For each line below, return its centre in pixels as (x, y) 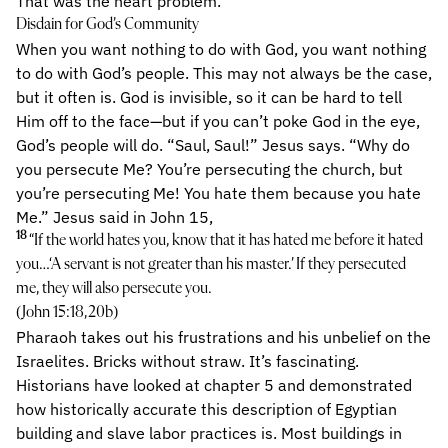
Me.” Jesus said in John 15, (114, 217)
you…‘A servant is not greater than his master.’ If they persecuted (211, 265)
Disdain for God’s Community (107, 25)
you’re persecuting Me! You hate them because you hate (218, 193)
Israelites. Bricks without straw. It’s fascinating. (187, 361)
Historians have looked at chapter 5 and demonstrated (214, 385)
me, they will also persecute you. (114, 289)
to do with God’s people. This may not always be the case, (224, 73)
